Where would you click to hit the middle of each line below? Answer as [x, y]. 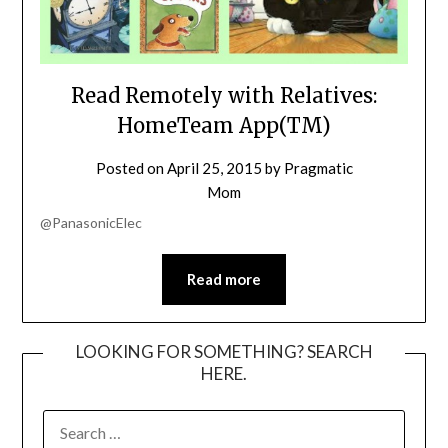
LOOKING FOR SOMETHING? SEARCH [224, 351]
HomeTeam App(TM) [224, 126]
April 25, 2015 [214, 168]
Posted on [131, 168]
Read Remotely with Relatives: [224, 96]
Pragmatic [318, 168]
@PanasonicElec [90, 223]
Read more [224, 279]
